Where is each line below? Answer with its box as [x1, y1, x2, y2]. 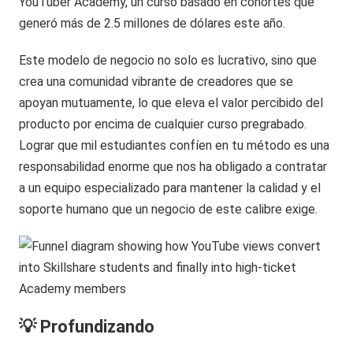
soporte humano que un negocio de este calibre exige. [19, 201, 318, 217]
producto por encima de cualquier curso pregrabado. [19, 116, 307, 132]
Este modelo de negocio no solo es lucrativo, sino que [19, 52, 318, 68]
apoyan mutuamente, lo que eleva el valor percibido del [19, 95, 324, 110]
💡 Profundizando [19, 316, 155, 336]
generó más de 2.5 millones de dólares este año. [19, 15, 286, 31]
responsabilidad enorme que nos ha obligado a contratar [19, 158, 328, 174]
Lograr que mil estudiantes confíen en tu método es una [19, 137, 330, 153]
